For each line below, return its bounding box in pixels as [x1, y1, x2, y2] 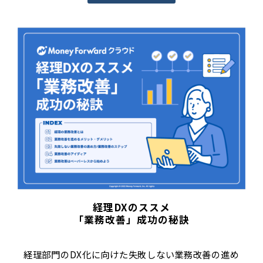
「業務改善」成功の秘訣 [73, 212, 190, 227]
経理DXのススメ [93, 200, 170, 214]
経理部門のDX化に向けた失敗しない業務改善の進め [23, 248, 240, 261]
